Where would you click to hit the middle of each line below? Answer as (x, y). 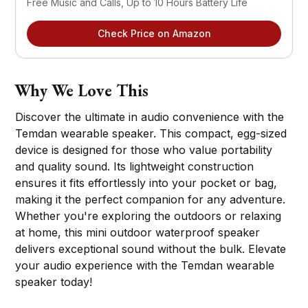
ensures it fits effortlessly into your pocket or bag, (146, 183)
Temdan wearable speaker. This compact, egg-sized (151, 134)
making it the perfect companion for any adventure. (151, 200)
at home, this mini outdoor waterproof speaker (138, 233)
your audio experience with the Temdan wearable (145, 266)
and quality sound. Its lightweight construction (135, 167)
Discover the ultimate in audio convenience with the (150, 117)
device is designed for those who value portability (144, 150)
